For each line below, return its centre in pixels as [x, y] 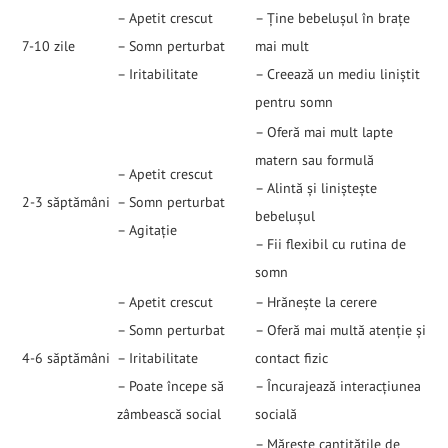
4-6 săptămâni [66, 358]
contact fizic [291, 358]
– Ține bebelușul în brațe [332, 18]
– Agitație [147, 230]
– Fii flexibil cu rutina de [330, 244]
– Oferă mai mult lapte [324, 132]
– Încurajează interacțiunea [338, 386]
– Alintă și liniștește [316, 188]
